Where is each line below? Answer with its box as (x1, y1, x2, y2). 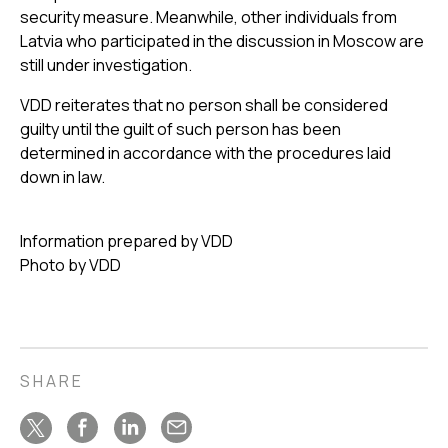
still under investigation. (20, 53, 192, 76)
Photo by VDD (20, 253, 121, 276)
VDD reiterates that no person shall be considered (20, 93, 388, 116)
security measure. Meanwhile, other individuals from (20, 5, 397, 28)
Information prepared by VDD (20, 229, 233, 252)
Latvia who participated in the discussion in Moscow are (20, 29, 424, 52)
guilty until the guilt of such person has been (20, 117, 341, 140)
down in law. (20, 165, 105, 188)
